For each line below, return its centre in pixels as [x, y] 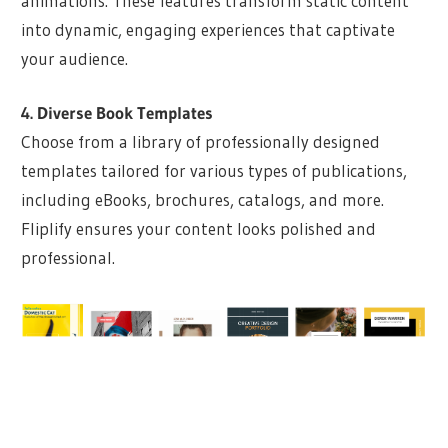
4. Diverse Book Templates [117, 113]
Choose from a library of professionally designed [201, 142]
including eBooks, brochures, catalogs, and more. [203, 200]
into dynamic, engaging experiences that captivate [208, 29]
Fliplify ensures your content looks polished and [199, 229]
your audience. [75, 58]
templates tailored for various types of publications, [214, 171]
